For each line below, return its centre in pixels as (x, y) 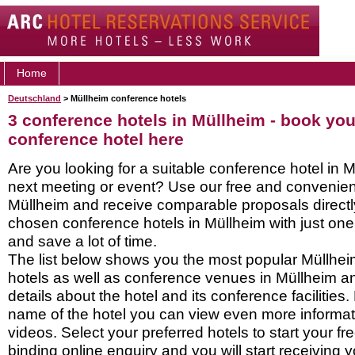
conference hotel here (96, 139)
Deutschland (34, 98)
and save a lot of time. (82, 241)
